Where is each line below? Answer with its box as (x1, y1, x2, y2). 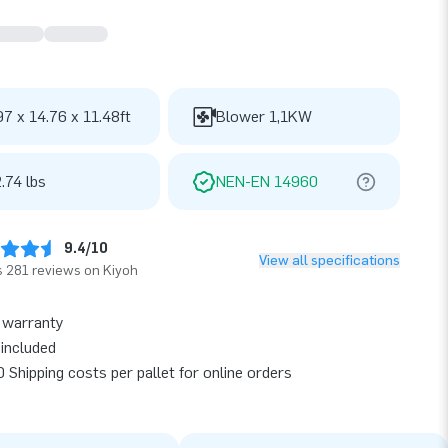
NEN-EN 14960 (216, 172, 318, 191)
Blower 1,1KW (216, 107, 312, 126)
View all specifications (259, 251, 400, 269)
